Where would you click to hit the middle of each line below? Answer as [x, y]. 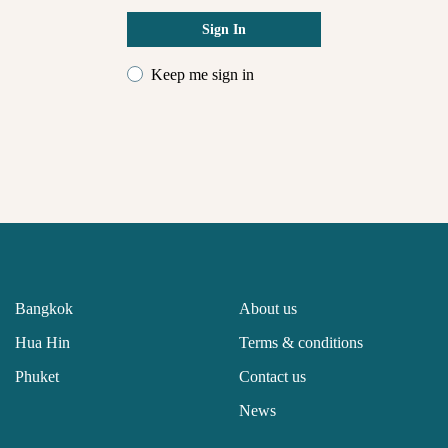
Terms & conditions [301, 342]
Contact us [272, 376]
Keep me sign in [202, 74]
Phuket [37, 376]
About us [268, 308]
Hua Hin [42, 342]
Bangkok [44, 308]
